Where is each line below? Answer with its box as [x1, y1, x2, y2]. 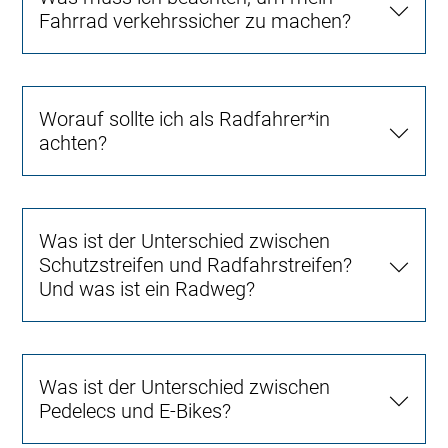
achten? [39, 131, 108, 155]
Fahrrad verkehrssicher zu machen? [39, 9, 352, 33]
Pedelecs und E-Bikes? [39, 399, 232, 423]
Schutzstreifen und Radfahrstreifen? [39, 253, 353, 277]
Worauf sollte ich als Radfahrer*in [39, 107, 331, 131]
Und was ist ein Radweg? [39, 277, 256, 301]
